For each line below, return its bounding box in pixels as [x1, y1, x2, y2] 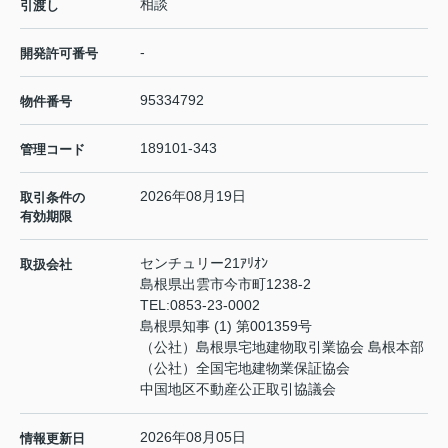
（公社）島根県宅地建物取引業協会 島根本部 [140, 339, 424, 356]
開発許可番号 [20, 46, 98, 62]
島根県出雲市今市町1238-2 [140, 276, 315, 293]
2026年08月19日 [140, 188, 246, 205]
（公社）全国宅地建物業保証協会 [140, 360, 350, 377]
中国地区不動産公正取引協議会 [140, 381, 336, 398]
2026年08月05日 [140, 429, 246, 446]
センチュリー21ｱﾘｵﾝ [140, 255, 268, 272]
